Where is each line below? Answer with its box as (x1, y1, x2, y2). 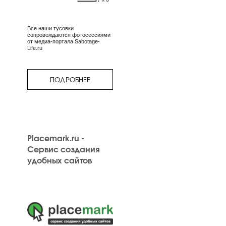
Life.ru (27, 45, 42, 51)
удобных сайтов (27, 153, 92, 166)
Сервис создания (27, 142, 99, 155)
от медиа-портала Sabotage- (27, 38, 100, 44)
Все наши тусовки (27, 25, 74, 31)
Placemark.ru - (27, 131, 85, 144)
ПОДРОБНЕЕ (50, 75, 90, 84)
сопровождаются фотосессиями (27, 32, 110, 38)
